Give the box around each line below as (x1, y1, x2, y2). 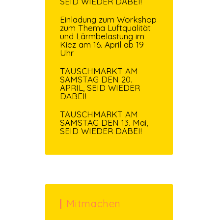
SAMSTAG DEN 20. (60, 74, 132, 84)
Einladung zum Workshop (60, 14, 157, 25)
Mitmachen (66, 197, 121, 210)
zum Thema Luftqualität (60, 22, 151, 33)
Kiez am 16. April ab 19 (60, 39, 144, 50)
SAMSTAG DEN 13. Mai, (60, 117, 148, 128)
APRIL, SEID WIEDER (60, 82, 140, 93)
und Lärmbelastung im (60, 30, 144, 41)
